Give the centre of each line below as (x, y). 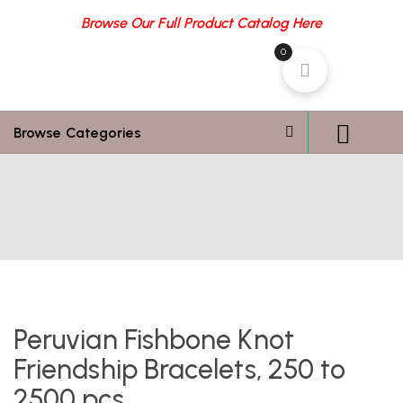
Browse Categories (78, 132)
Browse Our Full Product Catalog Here (201, 23)
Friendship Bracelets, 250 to (180, 369)
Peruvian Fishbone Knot (154, 340)
